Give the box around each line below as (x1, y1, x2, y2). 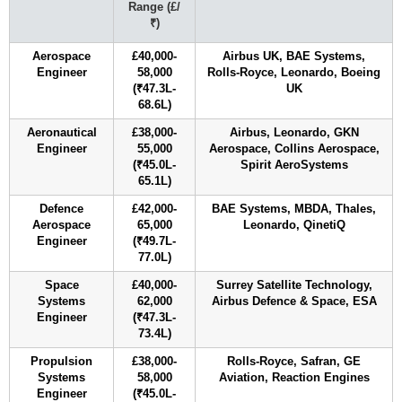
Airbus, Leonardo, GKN (229, 126, 359, 139)
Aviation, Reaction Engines (218, 371, 370, 384)
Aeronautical (26, 126, 97, 139)
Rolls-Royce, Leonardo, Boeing (207, 66, 380, 79)
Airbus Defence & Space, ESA (211, 294, 377, 308)
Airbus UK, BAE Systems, (223, 49, 365, 63)
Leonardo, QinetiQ (242, 218, 345, 232)
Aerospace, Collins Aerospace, (208, 142, 380, 155)
